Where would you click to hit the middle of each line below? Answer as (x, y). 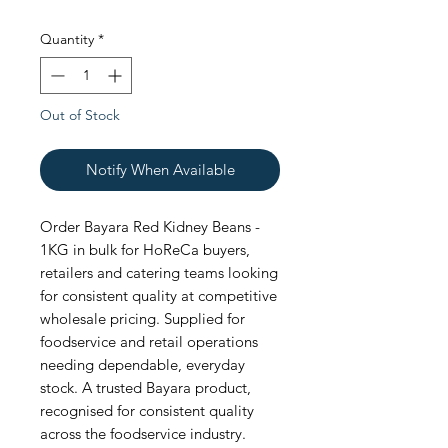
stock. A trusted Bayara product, (145, 387)
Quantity (67, 39)
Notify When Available (160, 169)
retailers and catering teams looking (159, 272)
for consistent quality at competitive (158, 295)
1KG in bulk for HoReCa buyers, (145, 249)
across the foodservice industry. (143, 433)
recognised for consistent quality (147, 410)
